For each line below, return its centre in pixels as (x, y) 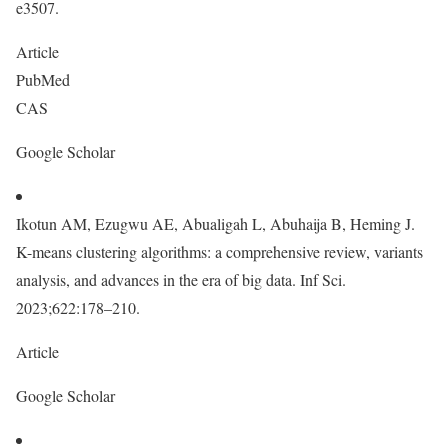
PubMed (45, 79)
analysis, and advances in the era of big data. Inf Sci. (181, 279)
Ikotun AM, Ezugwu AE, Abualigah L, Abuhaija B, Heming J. (215, 223)
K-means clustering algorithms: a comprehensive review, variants (219, 251)
